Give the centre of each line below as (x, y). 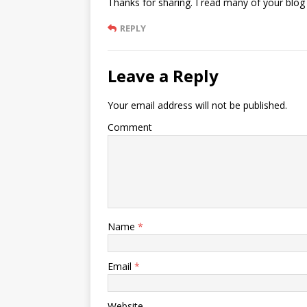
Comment (130, 127)
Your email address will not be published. (197, 106)
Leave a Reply (163, 76)
